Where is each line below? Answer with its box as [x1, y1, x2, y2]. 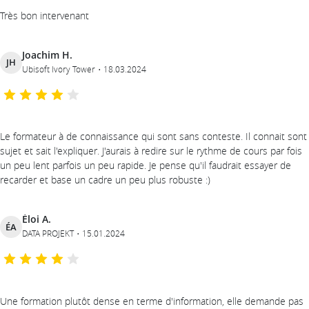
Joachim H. [22, 48, 72, 61]
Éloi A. [22, 212, 51, 226]
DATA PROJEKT [22, 228, 74, 239]
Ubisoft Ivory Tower [22, 63, 95, 74]
